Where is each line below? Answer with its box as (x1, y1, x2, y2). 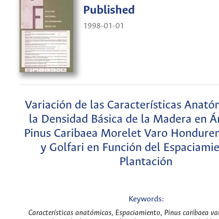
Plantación (119, 155, 173, 169)
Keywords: (128, 195, 164, 204)
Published (83, 4, 135, 18)
